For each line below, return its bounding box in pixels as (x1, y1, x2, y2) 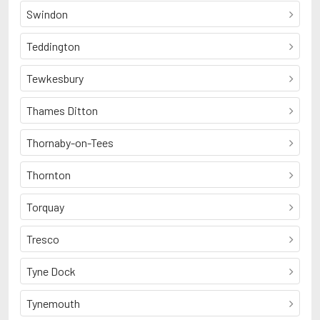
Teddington (26, 39, 80, 53)
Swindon (26, 7, 68, 21)
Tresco (26, 232, 59, 246)
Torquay (26, 200, 64, 214)
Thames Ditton (26, 104, 98, 117)
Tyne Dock (26, 264, 76, 278)
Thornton (26, 168, 71, 181)
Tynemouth (26, 296, 80, 310)
